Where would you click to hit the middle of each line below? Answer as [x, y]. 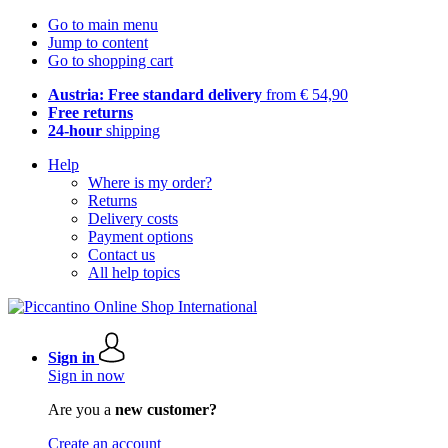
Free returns [90, 112]
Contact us [121, 254]
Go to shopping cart [110, 60]
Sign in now [86, 375]
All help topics [134, 272]
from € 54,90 [305, 94]
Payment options [140, 236]
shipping [131, 130]
